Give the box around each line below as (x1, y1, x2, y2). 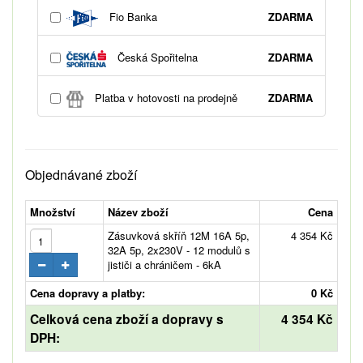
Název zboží (108, 204, 169, 220)
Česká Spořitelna (114, 49, 199, 65)
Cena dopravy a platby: (30, 285, 145, 301)
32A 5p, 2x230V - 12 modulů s (108, 242, 250, 258)
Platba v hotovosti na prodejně (92, 89, 238, 105)
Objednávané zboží (25, 165, 137, 185)
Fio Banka (105, 8, 157, 24)
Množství (30, 204, 75, 220)
